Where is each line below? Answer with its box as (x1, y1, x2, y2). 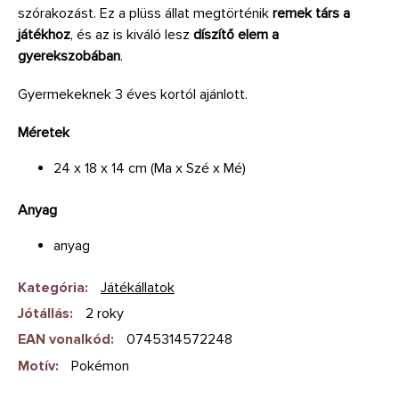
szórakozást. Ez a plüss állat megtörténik (18, 4, 269, 22)
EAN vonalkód (18, 330, 110, 348)
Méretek (18, 123, 73, 142)
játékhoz (18, 25, 70, 44)
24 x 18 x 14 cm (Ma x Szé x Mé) (53, 159, 246, 177)
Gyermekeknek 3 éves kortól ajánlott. (18, 85, 248, 103)
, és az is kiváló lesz (70, 25, 190, 44)
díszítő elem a (190, 25, 279, 44)
